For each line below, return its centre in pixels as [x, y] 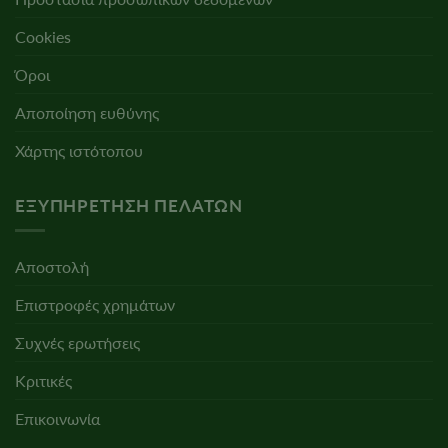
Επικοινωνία [57, 418]
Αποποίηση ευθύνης [87, 113]
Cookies [43, 37]
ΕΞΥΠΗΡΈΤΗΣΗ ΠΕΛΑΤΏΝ [129, 206]
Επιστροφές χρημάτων [95, 304]
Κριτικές [43, 380]
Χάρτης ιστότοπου [79, 151]
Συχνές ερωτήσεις [77, 342]
